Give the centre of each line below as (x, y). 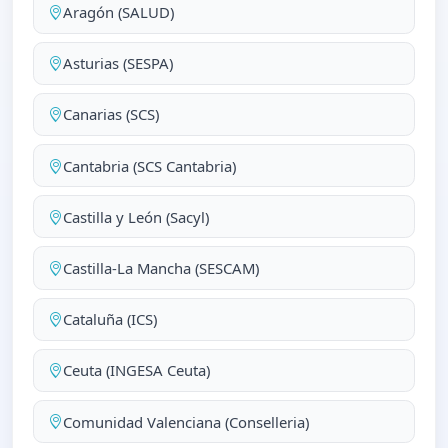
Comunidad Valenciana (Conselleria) (185, 421)
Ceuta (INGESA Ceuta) (136, 370)
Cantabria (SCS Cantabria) (149, 165)
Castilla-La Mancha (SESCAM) (160, 268)
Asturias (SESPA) (117, 63)
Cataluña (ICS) (109, 319)
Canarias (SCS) (110, 114)
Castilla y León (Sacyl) (135, 216)
